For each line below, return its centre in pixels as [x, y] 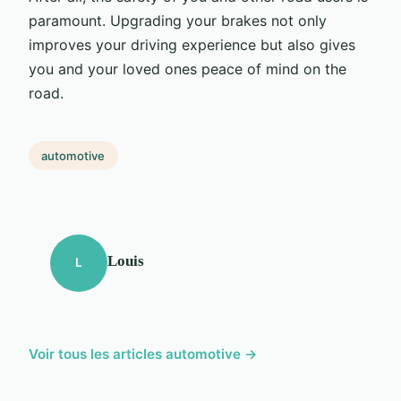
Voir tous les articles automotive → [143, 354]
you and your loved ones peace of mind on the [188, 68]
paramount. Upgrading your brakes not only [178, 20]
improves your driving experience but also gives [192, 44]
